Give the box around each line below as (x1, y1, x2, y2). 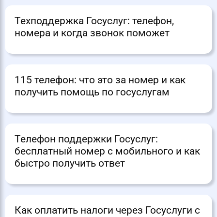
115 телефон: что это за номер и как (15, 74, 186, 86)
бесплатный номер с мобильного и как (15, 145, 200, 157)
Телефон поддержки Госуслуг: (15, 133, 158, 145)
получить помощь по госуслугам (15, 86, 170, 98)
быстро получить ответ (15, 157, 125, 170)
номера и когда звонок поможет (15, 27, 170, 39)
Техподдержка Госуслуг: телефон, (15, 15, 174, 27)
